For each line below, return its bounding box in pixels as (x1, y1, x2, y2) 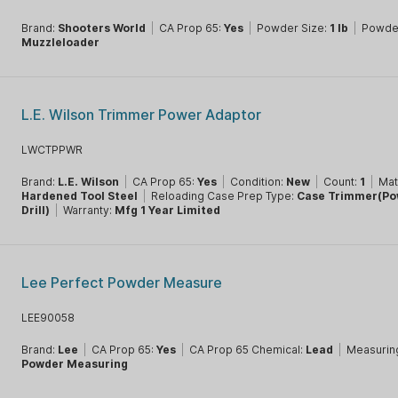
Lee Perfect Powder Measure (21, 274, 223, 291)
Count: (323, 175, 361, 188)
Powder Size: (257, 21, 330, 35)
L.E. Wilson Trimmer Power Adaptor (21, 106, 262, 123)
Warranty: (63, 203, 115, 217)
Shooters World (58, 21, 147, 35)
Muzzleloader (21, 36, 100, 49)
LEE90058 (21, 311, 76, 324)
